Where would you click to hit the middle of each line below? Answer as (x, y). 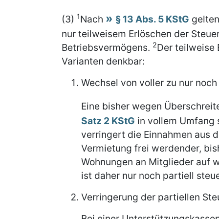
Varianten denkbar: (103, 61)
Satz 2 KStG (108, 121)
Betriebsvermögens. (107, 47)
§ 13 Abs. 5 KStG (152, 19)
